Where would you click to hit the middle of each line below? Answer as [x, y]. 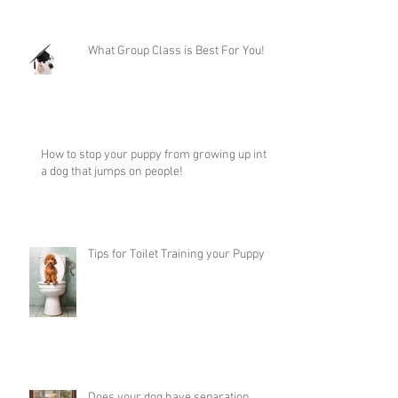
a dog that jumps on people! [112, 171]
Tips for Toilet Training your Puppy [176, 254]
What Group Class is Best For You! [176, 51]
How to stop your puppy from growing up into [157, 155]
